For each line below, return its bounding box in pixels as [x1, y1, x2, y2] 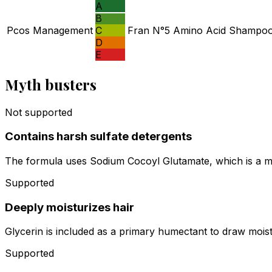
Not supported [5, 106, 72, 118]
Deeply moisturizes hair [5, 200, 134, 214]
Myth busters [5, 74, 97, 94]
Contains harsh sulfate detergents [5, 129, 192, 144]
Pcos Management [7, 24, 93, 36]
